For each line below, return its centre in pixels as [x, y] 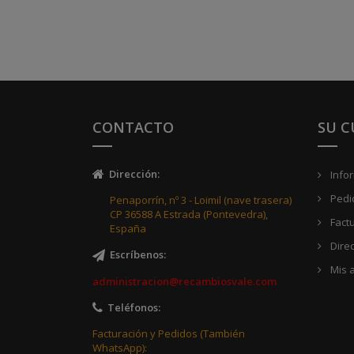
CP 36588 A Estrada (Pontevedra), [189, 215]
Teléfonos [130, 307]
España [128, 229]
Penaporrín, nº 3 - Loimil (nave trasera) [201, 200]
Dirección [131, 173]
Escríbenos [134, 255]
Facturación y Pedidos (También [169, 334]
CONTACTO [133, 127]
